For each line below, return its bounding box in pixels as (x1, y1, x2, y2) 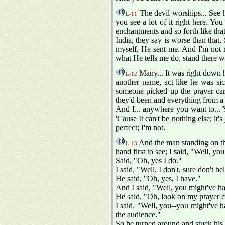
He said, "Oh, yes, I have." (116, 174, 201, 183)
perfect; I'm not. (116, 123, 165, 132)
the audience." (116, 210, 161, 219)
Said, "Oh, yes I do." (116, 156, 182, 165)
